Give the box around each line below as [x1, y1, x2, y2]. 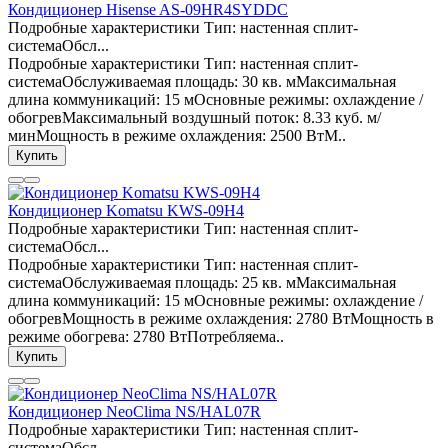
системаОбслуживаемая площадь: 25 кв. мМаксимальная [8, 274, 396, 292]
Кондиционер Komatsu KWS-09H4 [8, 202, 244, 220]
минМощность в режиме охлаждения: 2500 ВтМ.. [8, 127, 346, 145]
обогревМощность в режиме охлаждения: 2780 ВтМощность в [8, 310, 434, 328]
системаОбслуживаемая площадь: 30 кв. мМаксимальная [8, 73, 396, 91]
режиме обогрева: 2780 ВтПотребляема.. [8, 328, 284, 346]
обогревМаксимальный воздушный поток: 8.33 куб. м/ [8, 109, 381, 127]
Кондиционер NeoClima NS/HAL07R [8, 403, 261, 421]
